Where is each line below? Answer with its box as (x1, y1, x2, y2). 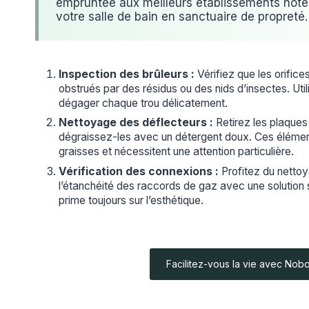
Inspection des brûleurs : (59, 67, 195, 81)
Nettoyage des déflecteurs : (59, 116, 213, 130)
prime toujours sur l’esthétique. (59, 194, 203, 208)
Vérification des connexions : (59, 165, 219, 179)
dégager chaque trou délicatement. (59, 96, 228, 110)
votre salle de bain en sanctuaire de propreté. (56, 9, 308, 23)
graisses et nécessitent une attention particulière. (59, 145, 294, 159)
